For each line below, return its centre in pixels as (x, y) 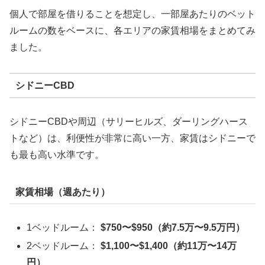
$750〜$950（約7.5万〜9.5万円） (173, 228)
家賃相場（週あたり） (62, 192)
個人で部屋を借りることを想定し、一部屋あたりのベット (132, 14)
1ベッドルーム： (64, 228)
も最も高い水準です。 (57, 155)
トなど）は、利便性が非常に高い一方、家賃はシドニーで (132, 138)
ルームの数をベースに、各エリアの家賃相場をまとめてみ (132, 31)
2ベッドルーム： (64, 246)
